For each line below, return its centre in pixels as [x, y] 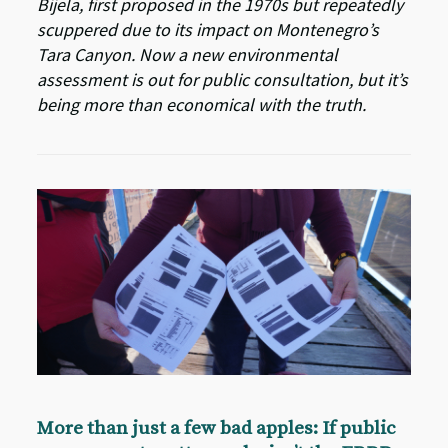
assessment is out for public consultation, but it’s [223, 79]
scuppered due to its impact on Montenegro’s [208, 29]
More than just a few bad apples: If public [217, 429]
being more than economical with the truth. [202, 104]
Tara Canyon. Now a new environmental [188, 54]
